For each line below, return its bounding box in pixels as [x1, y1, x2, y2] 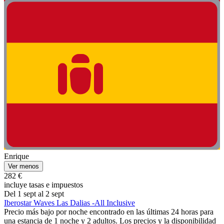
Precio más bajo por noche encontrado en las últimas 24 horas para [4, 207, 213, 216]
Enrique [4, 152, 29, 161]
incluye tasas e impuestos [4, 180, 83, 189]
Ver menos [8, 162, 39, 170]
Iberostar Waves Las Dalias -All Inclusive [4, 198, 135, 207]
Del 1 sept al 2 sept [4, 189, 64, 198]
